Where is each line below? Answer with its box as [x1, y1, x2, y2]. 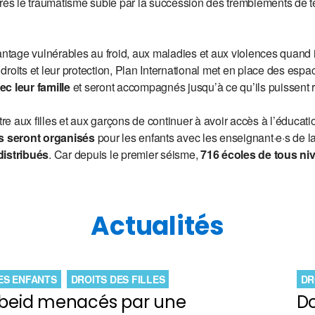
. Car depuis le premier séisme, [49, 146, 201, 162]
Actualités [91, 208, 224, 244]
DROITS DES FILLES [70, 272, 165, 286]
